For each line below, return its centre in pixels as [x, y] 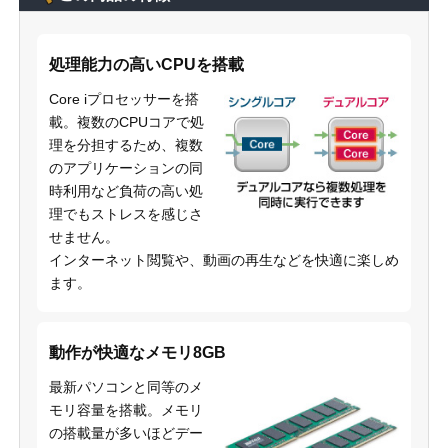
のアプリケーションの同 [125, 167]
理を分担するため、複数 [125, 144]
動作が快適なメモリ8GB [137, 352]
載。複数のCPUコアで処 [126, 121]
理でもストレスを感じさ [125, 213]
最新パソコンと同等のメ [125, 386]
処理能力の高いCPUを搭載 [146, 64]
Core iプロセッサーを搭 [123, 98]
